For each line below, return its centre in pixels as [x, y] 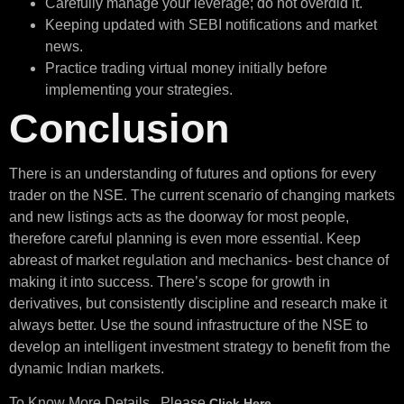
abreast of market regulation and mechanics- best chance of [199, 260]
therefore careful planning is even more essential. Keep [185, 238]
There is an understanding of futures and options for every [193, 173]
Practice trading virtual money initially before [186, 68]
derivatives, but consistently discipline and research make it [198, 303]
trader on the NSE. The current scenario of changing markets [202, 195]
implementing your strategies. [141, 89]
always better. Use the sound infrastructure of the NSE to [188, 325]
